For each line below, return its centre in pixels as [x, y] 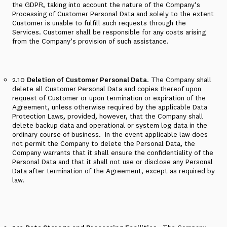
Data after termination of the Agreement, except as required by [113, 171]
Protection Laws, [40, 116]
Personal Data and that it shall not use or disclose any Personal [112, 162]
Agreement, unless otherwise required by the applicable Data [110, 107]
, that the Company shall [164, 116]
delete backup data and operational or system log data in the [110, 125]
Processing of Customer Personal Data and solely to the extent [113, 14]
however [112, 116]
